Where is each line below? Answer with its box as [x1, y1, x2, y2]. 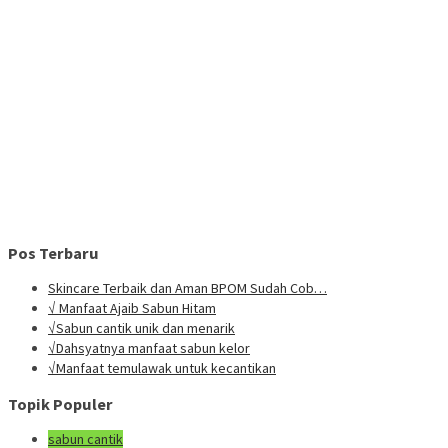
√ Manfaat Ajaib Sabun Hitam [48, 299, 216, 318]
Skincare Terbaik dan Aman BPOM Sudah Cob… [48, 279, 327, 298]
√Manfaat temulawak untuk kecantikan [48, 359, 276, 378]
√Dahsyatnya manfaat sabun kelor [48, 339, 250, 358]
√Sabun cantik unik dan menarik [48, 319, 235, 338]
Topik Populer [8, 393, 113, 414]
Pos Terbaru [8, 242, 99, 263]
